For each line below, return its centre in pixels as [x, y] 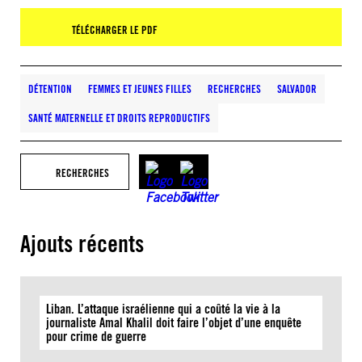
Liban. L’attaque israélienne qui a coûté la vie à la [163, 309]
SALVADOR [297, 89]
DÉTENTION [50, 89]
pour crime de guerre [96, 337]
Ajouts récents [82, 244]
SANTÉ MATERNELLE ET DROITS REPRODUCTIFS [119, 118]
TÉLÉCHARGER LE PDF [115, 30]
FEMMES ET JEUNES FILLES [140, 89]
